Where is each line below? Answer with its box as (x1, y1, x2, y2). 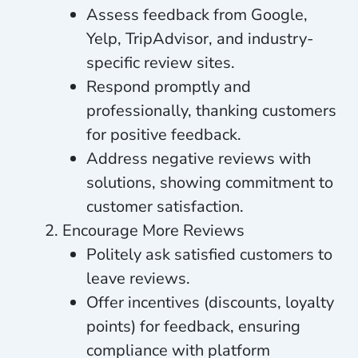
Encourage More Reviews (62, 219, 245, 241)
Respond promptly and (86, 75, 251, 97)
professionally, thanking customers (86, 99, 336, 121)
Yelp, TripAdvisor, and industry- (86, 27, 313, 50)
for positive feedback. (86, 123, 241, 145)
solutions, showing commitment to (86, 171, 333, 193)
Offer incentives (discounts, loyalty (86, 291, 334, 313)
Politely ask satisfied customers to (86, 243, 332, 265)
